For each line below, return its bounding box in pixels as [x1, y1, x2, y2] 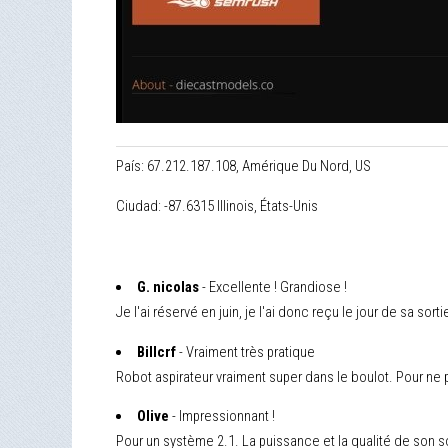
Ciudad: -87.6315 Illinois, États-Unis [116, 196, 318, 215]
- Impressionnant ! [168, 407, 275, 426]
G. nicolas [136, 278, 199, 297]
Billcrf [136, 342, 176, 361]
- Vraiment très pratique [175, 342, 315, 361]
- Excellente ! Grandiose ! [198, 278, 347, 297]
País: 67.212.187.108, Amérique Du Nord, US [116, 157, 371, 176]
